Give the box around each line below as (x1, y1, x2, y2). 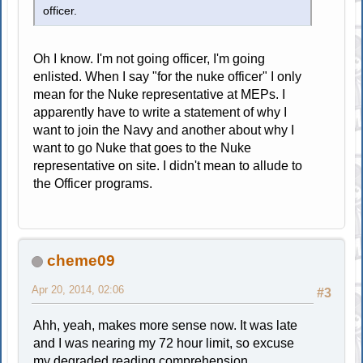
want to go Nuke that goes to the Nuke (33, 140, 252, 155)
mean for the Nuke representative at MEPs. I (33, 87, 286, 101)
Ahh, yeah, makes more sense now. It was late (33, 318, 298, 332)
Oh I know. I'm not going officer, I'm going (33, 51, 266, 66)
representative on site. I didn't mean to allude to (33, 158, 303, 173)
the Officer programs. (33, 176, 153, 190)
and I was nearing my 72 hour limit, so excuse (33, 335, 295, 350)
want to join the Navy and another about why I (33, 122, 295, 137)
